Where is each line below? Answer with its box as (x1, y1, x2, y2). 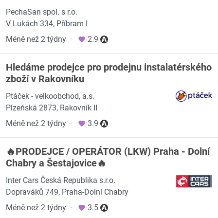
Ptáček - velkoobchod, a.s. (6, 91, 94, 101)
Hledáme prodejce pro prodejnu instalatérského (6, 61, 212, 73)
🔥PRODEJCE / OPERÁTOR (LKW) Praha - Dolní (6, 145, 210, 157)
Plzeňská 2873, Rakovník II (6, 103, 97, 112)
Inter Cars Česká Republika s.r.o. (6, 176, 115, 185)
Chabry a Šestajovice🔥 (6, 157, 107, 169)
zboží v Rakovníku (6, 73, 84, 85)
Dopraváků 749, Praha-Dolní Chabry (6, 187, 128, 197)
